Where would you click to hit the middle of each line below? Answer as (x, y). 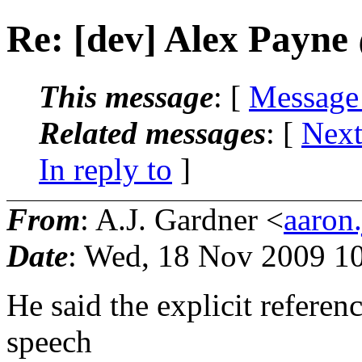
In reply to (105, 169)
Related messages (152, 133)
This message (126, 96)
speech (49, 341)
